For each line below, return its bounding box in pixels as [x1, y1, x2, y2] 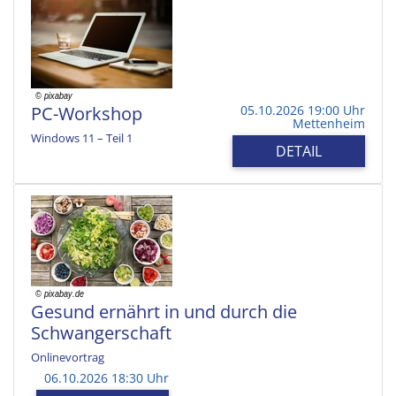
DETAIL [276, 141, 322, 161]
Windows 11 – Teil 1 [31, 129, 133, 146]
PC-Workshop [31, 101, 142, 126]
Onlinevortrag [31, 348, 104, 365]
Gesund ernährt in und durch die [31, 299, 297, 324]
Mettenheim [293, 114, 365, 132]
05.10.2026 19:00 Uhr [240, 101, 365, 118]
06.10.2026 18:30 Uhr [44, 369, 169, 386]
